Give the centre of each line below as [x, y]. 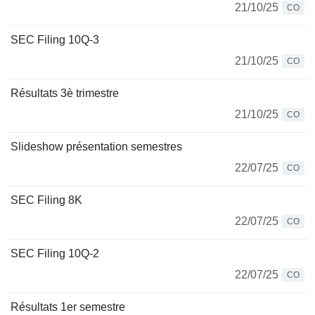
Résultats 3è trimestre [65, 93]
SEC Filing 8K [46, 200]
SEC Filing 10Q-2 [55, 253]
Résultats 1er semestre [68, 307]
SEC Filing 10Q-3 [55, 40]
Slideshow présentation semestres [96, 147]
